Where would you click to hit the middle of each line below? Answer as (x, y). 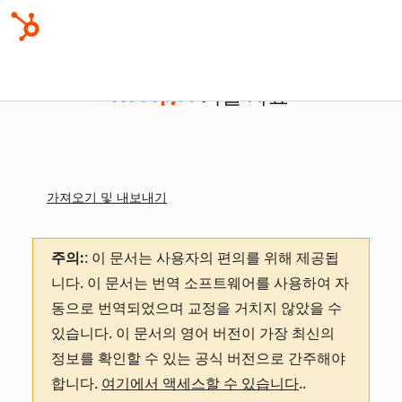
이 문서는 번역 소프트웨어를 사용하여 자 (218, 283)
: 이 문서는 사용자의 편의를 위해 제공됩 (212, 258)
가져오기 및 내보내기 (107, 198)
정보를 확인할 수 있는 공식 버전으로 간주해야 (198, 358)
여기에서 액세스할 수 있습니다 (200, 384)
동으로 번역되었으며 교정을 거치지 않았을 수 (197, 308)
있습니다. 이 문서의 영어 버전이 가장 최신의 (193, 333)
